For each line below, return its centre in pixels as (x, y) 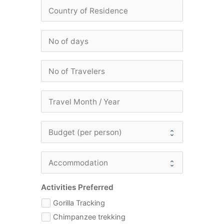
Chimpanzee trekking (89, 217)
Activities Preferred (77, 187)
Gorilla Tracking (79, 203)
